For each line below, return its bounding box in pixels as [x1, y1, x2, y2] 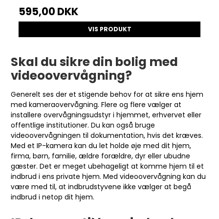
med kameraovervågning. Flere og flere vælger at [11, 100, 182, 109]
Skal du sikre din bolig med [11, 53, 178, 70]
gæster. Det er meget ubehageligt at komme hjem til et [11, 161, 204, 171]
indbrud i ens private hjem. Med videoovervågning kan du [11, 172, 206, 181]
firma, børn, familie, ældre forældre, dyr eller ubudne [11, 151, 191, 161]
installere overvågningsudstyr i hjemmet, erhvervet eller [11, 110, 202, 120]
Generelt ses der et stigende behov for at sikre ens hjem [11, 89, 204, 99]
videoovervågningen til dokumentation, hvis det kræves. [11, 131, 203, 140]
